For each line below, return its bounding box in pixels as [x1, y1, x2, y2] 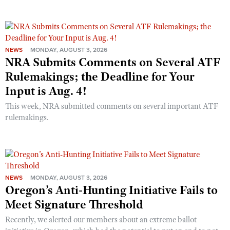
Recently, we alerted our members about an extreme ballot [5, 214, 197, 225]
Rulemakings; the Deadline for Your [5, 68, 195, 84]
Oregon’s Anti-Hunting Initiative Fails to [5, 182, 218, 198]
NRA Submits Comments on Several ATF [5, 54, 221, 70]
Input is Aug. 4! [5, 83, 87, 99]
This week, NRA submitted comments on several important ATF [5, 101, 219, 111]
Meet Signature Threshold [5, 196, 143, 212]
